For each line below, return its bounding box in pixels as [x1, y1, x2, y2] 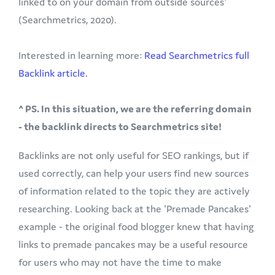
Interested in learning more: [18, 48, 144, 62]
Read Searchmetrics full [144, 48, 249, 62]
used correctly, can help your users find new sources [18, 166, 249, 180]
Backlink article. [18, 66, 88, 80]
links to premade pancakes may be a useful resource [18, 237, 248, 251]
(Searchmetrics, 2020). [18, 12, 122, 26]
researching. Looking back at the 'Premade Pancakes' [18, 201, 251, 215]
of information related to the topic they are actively [18, 184, 250, 198]
